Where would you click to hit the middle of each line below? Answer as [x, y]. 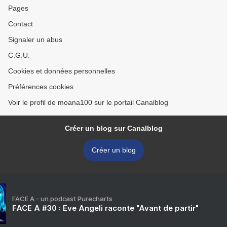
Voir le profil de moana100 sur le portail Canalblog [88, 103]
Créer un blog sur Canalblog [113, 128]
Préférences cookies [41, 87]
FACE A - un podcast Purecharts [62, 199]
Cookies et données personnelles [62, 71]
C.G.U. [19, 55]
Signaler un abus [35, 40]
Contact [21, 24]
